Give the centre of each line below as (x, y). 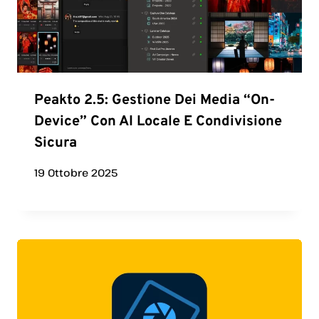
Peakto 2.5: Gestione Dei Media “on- (155, 101)
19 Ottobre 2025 (76, 172)
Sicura (56, 143)
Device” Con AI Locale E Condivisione (158, 122)
